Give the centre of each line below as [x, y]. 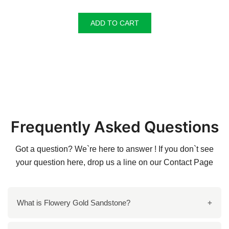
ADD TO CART [114, 23]
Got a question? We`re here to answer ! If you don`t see [114, 149]
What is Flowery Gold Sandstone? [74, 203]
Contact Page [188, 163]
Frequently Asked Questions [114, 127]
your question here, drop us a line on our [90, 163]
